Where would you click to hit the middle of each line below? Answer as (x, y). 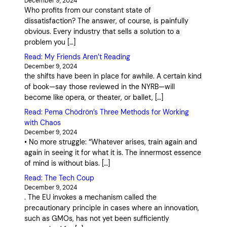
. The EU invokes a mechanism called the (90, 197)
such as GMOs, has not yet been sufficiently (97, 219)
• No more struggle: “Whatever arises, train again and (111, 142)
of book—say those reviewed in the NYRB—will (100, 87)
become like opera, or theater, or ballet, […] (94, 98)
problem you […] (50, 42)
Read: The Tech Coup (59, 178)
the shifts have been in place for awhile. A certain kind (113, 76)
